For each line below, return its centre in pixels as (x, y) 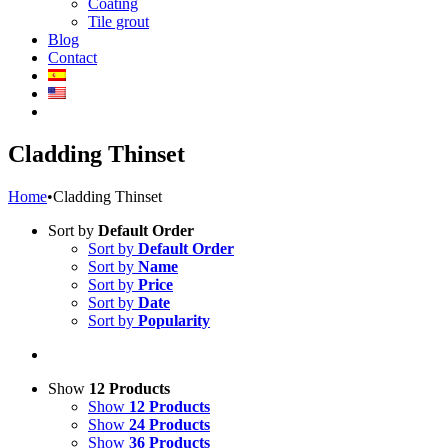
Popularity (174, 320)
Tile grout (118, 21)
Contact (72, 57)
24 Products (169, 424)
